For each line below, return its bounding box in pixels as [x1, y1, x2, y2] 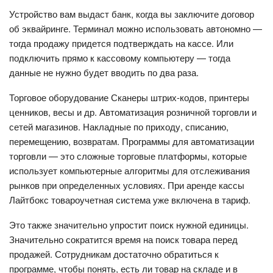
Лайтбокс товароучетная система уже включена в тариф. [9, 193, 250, 206]
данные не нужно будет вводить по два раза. [9, 65, 199, 79]
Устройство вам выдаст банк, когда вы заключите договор [9, 7, 254, 20]
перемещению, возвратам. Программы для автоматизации [9, 134, 254, 147]
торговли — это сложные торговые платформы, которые [9, 149, 247, 162]
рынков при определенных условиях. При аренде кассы [9, 178, 244, 191]
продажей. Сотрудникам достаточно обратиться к [9, 247, 219, 260]
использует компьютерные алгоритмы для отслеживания [9, 163, 250, 177]
